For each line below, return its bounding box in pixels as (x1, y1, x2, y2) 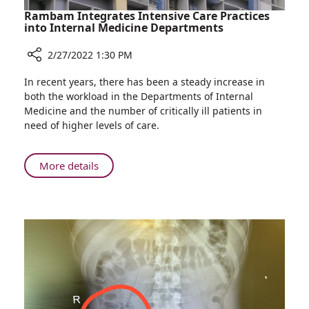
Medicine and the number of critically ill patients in (24, 104, 262, 117)
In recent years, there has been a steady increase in (24, 75, 265, 88)
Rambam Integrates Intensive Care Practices (24, 8, 270, 23)
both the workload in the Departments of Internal (24, 90, 253, 103)
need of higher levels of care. (24, 119, 159, 132)
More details (39, 159, 99, 172)
